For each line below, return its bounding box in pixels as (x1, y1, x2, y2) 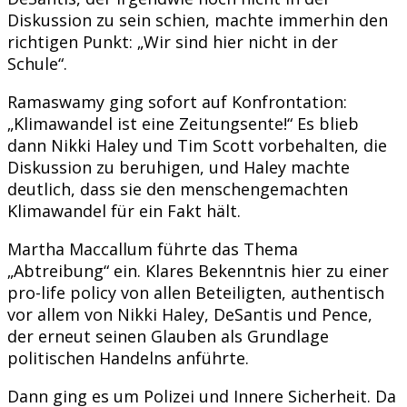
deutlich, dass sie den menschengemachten (7, 177, 348, 200)
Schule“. (7, 52, 67, 74)
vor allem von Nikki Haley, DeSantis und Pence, (7, 303, 372, 325)
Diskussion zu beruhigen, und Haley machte (7, 155, 350, 178)
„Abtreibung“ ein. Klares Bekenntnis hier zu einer (7, 259, 389, 282)
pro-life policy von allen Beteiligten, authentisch (7, 281, 384, 303)
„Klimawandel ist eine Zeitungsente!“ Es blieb (7, 112, 359, 134)
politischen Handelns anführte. (7, 346, 249, 369)
